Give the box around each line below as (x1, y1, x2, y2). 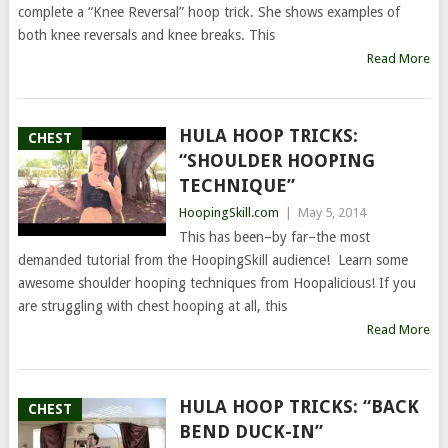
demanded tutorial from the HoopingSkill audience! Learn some (17, 252, 408, 268)
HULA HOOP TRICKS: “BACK (178, 396, 419, 417)
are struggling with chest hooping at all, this (17, 298, 287, 314)
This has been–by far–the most (178, 229, 370, 245)
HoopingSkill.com (178, 205, 279, 220)
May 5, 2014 (297, 205, 366, 220)
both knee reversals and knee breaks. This (17, 27, 275, 43)
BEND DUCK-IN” (178, 421, 323, 442)
